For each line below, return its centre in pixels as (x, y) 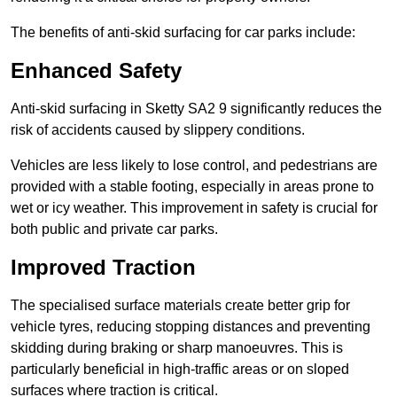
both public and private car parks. (114, 230)
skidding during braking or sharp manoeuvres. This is (177, 348)
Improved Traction (103, 268)
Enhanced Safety (96, 71)
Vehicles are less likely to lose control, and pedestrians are (194, 166)
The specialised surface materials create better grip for (180, 306)
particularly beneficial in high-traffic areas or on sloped (180, 370)
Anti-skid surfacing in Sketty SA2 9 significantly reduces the (196, 109)
